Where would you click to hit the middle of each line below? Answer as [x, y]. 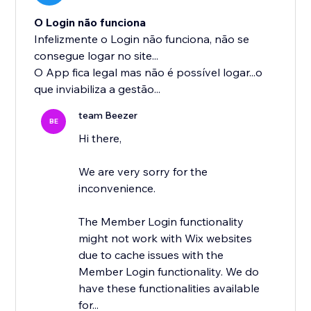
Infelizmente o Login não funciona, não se [142, 39]
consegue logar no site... [96, 56]
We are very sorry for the [143, 172]
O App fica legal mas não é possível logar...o [149, 73]
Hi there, [100, 138]
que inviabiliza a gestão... [98, 89]
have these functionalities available [169, 288]
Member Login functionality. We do [169, 272]
